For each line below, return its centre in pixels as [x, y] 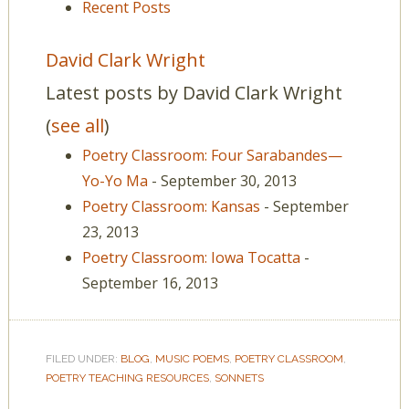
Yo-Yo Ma [115, 181]
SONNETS [239, 378]
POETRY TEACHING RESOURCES [127, 378]
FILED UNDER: [83, 359]
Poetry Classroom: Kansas [171, 206]
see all [77, 126]
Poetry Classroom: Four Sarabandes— [212, 155]
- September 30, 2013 [222, 181]
